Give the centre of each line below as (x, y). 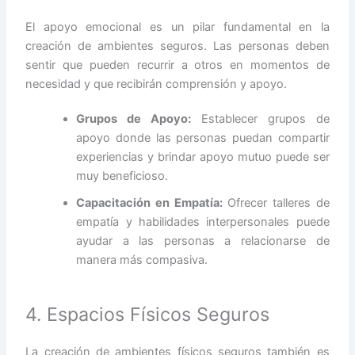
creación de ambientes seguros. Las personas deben (177, 46)
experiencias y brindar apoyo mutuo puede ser (203, 157)
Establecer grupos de (260, 118)
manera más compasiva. (142, 260)
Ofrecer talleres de (276, 202)
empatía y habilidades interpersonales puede (203, 221)
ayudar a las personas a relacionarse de (203, 240)
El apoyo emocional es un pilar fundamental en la (177, 27)
